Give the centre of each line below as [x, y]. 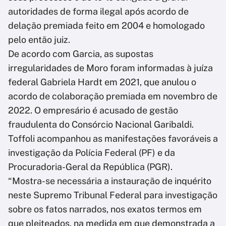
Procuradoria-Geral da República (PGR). [90, 167]
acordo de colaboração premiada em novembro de [113, 96]
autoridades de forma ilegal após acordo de [98, 12]
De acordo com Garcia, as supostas [81, 54]
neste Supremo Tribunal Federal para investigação [113, 195]
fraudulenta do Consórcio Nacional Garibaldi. [101, 125]
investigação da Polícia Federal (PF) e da [92, 153]
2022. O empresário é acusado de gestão [93, 110]
